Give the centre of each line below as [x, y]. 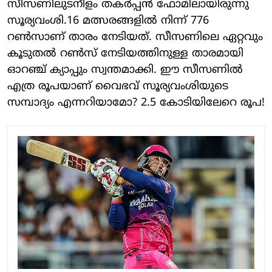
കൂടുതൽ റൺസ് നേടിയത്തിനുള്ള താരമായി [125, 53]
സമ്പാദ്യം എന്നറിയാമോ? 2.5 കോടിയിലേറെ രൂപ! [136, 103]
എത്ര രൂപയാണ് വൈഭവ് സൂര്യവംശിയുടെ [118, 86]
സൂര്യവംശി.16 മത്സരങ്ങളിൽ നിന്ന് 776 [108, 21]
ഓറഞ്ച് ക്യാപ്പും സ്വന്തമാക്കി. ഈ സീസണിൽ [125, 70]
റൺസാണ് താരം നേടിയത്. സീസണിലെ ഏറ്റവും [135, 37]
